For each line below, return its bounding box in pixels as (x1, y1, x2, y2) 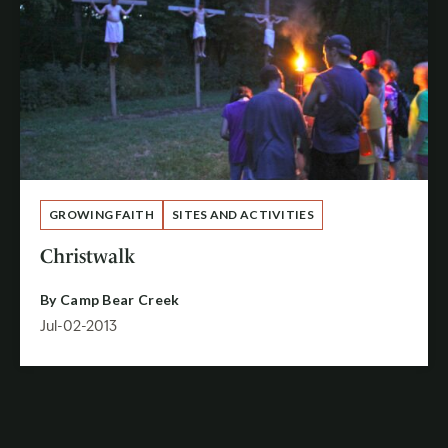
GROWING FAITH (49, 207, 154, 223)
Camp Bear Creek (59, 291, 180, 309)
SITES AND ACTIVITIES (171, 207, 314, 223)
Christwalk (40, 244, 135, 269)
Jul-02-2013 (40, 320, 117, 336)
